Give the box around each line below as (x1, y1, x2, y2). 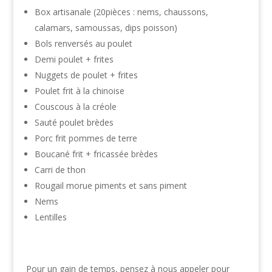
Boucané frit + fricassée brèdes (34, 148, 158, 160)
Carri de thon (34, 163, 86, 175)
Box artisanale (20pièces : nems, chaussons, (34, 5, 208, 18)
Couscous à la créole (34, 100, 117, 112)
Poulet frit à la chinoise (34, 84, 124, 97)
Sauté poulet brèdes (34, 116, 114, 128)
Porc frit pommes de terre (34, 132, 137, 144)
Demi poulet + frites (34, 53, 114, 65)
